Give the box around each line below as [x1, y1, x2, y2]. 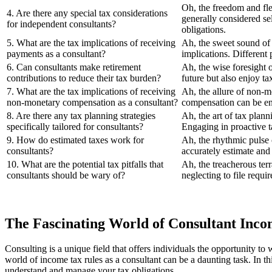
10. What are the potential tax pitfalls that [7, 158, 163, 169]
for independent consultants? [7, 18, 116, 29]
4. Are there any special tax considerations [7, 7, 168, 18]
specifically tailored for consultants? [7, 121, 143, 132]
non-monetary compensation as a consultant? [7, 97, 178, 107]
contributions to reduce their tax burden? [7, 72, 161, 83]
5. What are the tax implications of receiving [7, 37, 175, 48]
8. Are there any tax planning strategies [7, 110, 155, 121]
